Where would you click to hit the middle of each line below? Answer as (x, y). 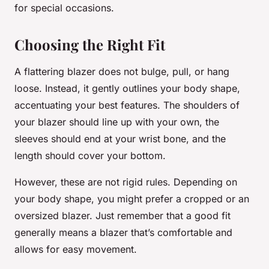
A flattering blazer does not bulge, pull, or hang (122, 72)
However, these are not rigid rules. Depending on (126, 182)
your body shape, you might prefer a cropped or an (132, 199)
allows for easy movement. (76, 249)
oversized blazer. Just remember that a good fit (122, 216)
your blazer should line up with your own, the (117, 122)
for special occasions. (64, 8)
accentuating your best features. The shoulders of (127, 105)
